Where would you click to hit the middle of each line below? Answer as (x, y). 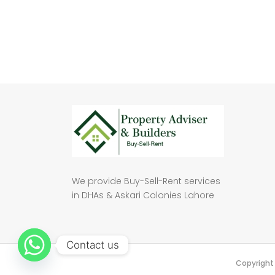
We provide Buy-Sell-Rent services (146, 181)
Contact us (93, 245)
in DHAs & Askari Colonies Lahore (143, 195)
